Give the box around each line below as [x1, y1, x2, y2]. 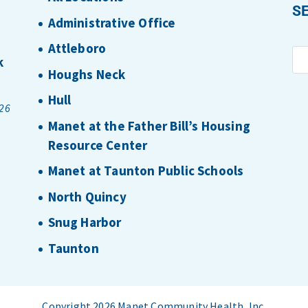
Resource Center [47, 136, 148, 153]
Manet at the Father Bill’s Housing [47, 117, 250, 134]
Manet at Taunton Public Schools [47, 162, 244, 179]
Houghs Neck [47, 65, 126, 82]
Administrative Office [47, 14, 176, 31]
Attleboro [47, 40, 107, 57]
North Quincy [47, 188, 126, 205]
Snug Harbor [47, 214, 122, 231]
